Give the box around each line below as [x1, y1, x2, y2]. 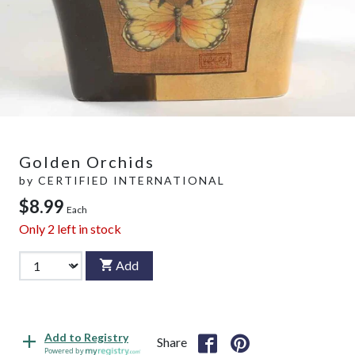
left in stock [55, 220, 121, 236]
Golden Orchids [19, 151, 155, 171]
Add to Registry [44, 330, 128, 345]
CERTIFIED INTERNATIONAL [38, 173, 225, 187]
